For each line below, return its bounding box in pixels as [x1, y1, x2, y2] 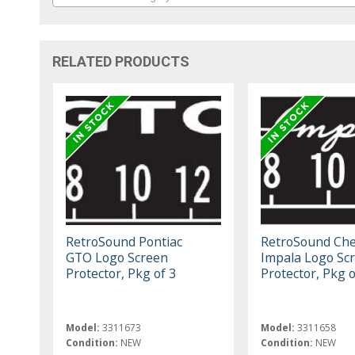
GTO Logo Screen [66, 249, 169, 267]
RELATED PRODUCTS [52, 53, 190, 71]
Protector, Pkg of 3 [66, 265, 177, 283]
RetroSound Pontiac [66, 233, 183, 251]
